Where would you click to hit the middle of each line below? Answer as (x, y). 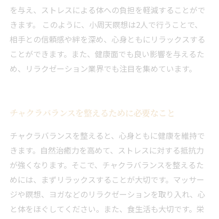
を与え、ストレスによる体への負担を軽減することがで (108, 10)
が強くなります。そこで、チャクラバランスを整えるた (107, 165)
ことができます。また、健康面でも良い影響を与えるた (107, 54)
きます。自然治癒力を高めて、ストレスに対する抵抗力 (107, 150)
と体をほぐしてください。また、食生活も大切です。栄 (107, 209)
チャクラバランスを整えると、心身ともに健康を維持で (107, 135)
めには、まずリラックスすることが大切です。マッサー (107, 179)
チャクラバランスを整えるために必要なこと (92, 113)
